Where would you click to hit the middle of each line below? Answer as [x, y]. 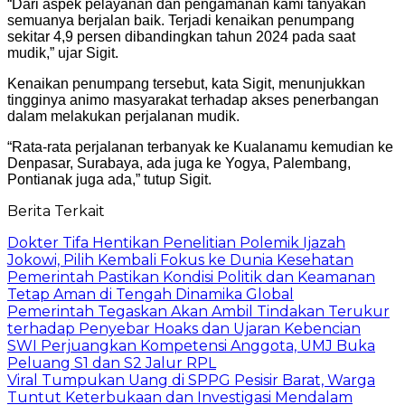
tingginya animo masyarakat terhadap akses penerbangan [193, 99]
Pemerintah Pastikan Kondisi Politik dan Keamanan [191, 277]
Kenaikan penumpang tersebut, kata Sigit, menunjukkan [186, 83]
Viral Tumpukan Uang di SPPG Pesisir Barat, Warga [191, 380]
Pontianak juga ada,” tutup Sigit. [109, 179]
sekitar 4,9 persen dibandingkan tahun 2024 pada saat [181, 36]
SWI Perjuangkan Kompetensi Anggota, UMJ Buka [191, 345]
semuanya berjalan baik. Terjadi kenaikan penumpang [181, 20]
